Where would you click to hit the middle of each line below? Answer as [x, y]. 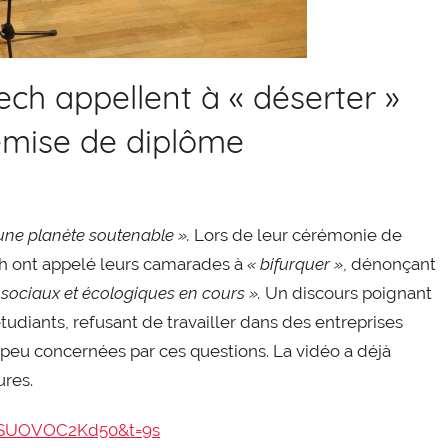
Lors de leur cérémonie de [296, 234]
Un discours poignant [346, 292]
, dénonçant [389, 263]
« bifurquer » [293, 263]
